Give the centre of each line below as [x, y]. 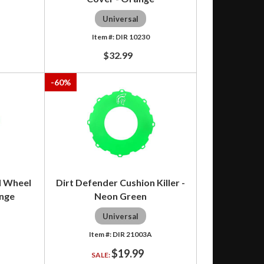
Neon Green [121, 196]
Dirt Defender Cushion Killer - [121, 182]
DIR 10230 [132, 37]
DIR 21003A [133, 234]
